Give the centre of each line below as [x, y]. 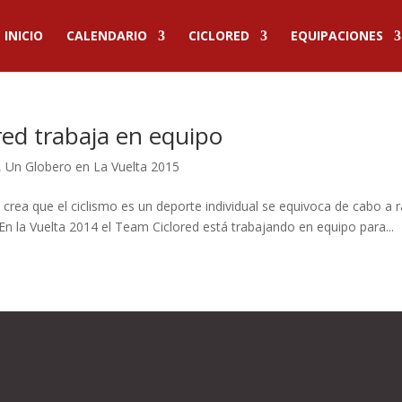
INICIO [24, 35]
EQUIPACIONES [337, 35]
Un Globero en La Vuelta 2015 [93, 166]
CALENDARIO [107, 35]
